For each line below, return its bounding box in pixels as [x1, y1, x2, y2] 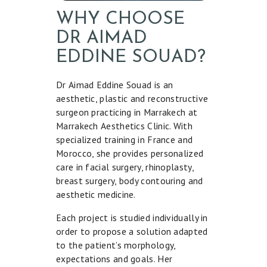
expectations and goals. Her [56, 252, 173, 265]
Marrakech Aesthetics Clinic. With [56, 119, 193, 132]
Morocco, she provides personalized [56, 147, 204, 159]
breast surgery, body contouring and [56, 174, 203, 187]
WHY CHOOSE [56, 10, 185, 29]
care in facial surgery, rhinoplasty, [56, 160, 194, 173]
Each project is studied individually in [56, 211, 208, 223]
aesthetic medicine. [56, 188, 136, 200]
